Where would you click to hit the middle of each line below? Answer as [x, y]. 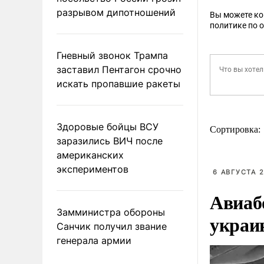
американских [90, 155]
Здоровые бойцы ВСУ [108, 126]
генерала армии [94, 240]
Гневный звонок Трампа [112, 55]
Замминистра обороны [111, 212]
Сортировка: [236, 129]
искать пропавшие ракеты [118, 83]
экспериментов [93, 169]
